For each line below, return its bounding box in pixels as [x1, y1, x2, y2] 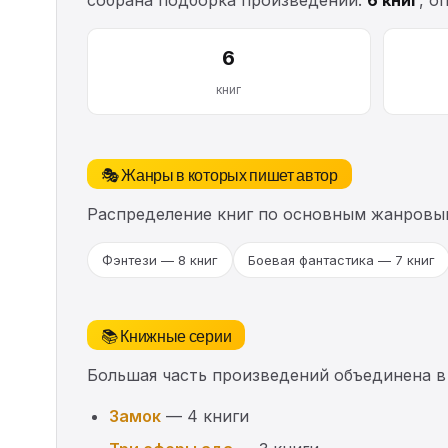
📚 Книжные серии [101, 322, 232, 347]
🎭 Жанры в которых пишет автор [101, 161, 338, 186]
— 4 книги [161, 405, 249, 426]
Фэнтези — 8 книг [102, 251, 218, 268]
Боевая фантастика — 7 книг [248, 251, 435, 268]
